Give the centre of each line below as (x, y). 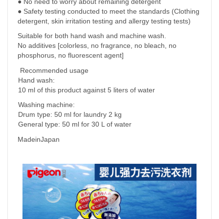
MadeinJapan (39, 139)
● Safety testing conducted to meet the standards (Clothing (109, 11)
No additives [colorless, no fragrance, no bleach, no (97, 45)
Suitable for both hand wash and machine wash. (93, 35)
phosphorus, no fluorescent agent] (71, 55)
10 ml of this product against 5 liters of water (88, 90)
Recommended (44, 70)
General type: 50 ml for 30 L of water (76, 124)
